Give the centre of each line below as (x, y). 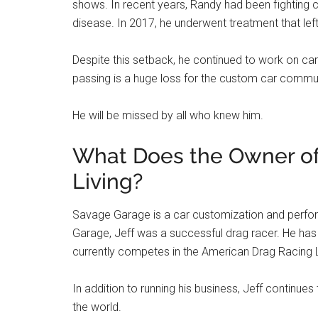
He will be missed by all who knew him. (168, 116)
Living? (108, 182)
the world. (97, 307)
